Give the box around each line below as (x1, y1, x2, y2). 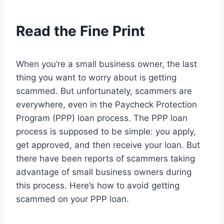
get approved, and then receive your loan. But (16, 140, 200, 150)
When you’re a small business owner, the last (16, 59, 197, 69)
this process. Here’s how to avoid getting (16, 180, 179, 191)
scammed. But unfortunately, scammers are (16, 86, 192, 96)
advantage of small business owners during (16, 167, 191, 177)
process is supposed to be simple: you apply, (16, 126, 196, 137)
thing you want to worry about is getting (16, 72, 176, 83)
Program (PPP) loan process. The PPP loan (16, 113, 187, 123)
